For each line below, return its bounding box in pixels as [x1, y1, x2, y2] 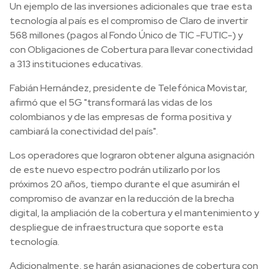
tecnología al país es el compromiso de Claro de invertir [10, 14, 248, 27]
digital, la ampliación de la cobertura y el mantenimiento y [10, 207, 259, 219]
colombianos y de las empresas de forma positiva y [10, 110, 231, 123]
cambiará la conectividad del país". [10, 125, 158, 138]
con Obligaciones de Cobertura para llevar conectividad [10, 43, 253, 56]
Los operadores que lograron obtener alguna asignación [10, 149, 255, 162]
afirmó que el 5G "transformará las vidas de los [10, 96, 213, 109]
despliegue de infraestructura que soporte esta [10, 221, 223, 234]
